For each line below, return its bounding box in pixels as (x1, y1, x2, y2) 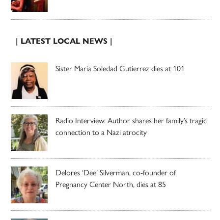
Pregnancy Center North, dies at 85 (55, 180, 166, 190)
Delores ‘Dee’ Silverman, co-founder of (55, 168, 176, 178)
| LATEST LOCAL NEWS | (16, 36, 113, 46)
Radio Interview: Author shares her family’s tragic (55, 116, 207, 126)
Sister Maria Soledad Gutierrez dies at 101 (55, 64, 185, 74)
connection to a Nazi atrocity (55, 128, 147, 137)
